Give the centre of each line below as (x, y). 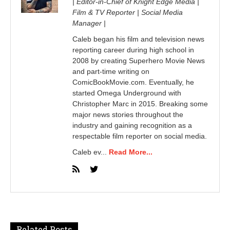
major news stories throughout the (128, 115)
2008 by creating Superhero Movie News (139, 61)
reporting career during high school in (133, 50)
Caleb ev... (91, 152)
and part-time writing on (111, 72)
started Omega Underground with (127, 93)
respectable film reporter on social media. (140, 136)
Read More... (131, 152)
